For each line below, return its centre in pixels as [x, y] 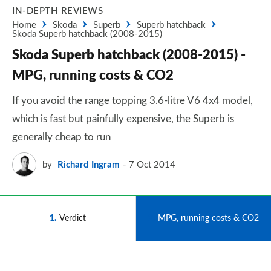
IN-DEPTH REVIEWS [57, 11]
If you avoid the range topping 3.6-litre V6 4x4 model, [132, 101]
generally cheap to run [61, 137]
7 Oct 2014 [152, 165]
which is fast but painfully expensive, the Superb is [123, 119]
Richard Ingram [89, 165]
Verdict [73, 218]
